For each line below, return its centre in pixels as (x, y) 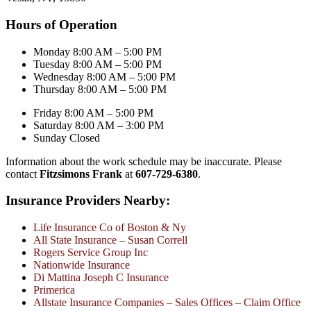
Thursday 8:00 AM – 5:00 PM (100, 89)
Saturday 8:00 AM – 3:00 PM (99, 125)
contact (23, 174)
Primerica (54, 290)
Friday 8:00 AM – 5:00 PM (93, 112)
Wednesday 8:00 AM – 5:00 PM (104, 76)
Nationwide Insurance (82, 265)
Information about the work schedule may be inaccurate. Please (144, 161)
